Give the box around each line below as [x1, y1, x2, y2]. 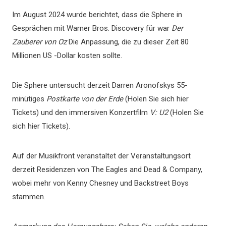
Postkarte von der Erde [46, 94, 123, 103]
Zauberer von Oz [12, 37, 67, 46]
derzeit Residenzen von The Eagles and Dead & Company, [12, 165, 202, 174]
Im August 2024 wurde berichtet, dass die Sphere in [12, 10, 182, 19]
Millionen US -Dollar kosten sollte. [12, 51, 122, 60]
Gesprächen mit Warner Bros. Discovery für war [12, 24, 172, 33]
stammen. [12, 192, 45, 201]
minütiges [12, 94, 46, 103]
